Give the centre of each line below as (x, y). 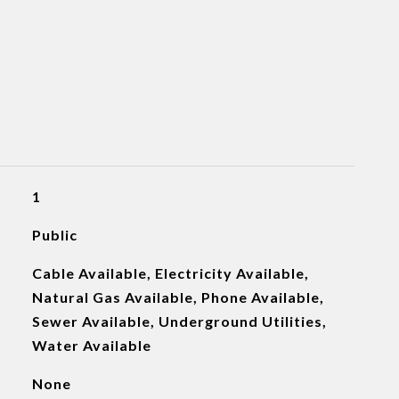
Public (54, 235)
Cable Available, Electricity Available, (170, 273)
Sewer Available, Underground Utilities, (179, 321)
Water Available (91, 345)
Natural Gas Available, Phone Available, (178, 297)
